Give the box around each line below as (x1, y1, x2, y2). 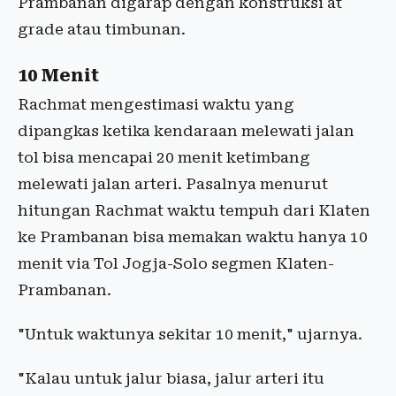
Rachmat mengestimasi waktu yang (18, 95, 294, 114)
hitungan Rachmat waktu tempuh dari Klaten (18, 202, 370, 220)
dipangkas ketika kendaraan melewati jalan (18, 122, 354, 141)
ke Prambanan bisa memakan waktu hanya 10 (18, 228, 368, 247)
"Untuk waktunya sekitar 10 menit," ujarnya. (18, 325, 366, 344)
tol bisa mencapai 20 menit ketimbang (18, 148, 310, 167)
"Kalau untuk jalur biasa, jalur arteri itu (18, 369, 324, 388)
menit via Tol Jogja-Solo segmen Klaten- (18, 255, 334, 273)
